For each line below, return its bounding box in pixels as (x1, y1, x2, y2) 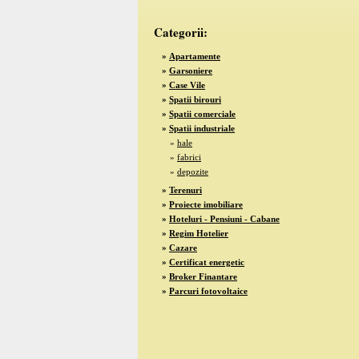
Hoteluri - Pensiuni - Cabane (169, 214, 280, 224)
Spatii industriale (169, 123, 235, 133)
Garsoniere (169, 66, 212, 75)
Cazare (169, 243, 197, 252)
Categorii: (154, 23, 208, 41)
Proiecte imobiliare (169, 200, 243, 209)
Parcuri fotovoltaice (169, 286, 248, 296)
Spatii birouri (169, 95, 221, 104)
